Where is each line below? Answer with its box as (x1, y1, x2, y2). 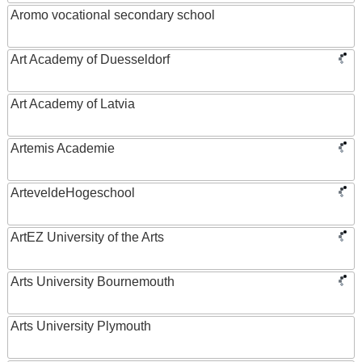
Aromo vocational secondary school (11, 8, 215, 22)
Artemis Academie (11, 141, 115, 155)
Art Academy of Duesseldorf (11, 53, 170, 66)
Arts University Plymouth (11, 319, 151, 333)
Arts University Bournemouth (11, 275, 175, 288)
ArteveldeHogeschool (11, 186, 135, 200)
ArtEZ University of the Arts (11, 230, 164, 244)
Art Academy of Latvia (11, 97, 135, 111)
